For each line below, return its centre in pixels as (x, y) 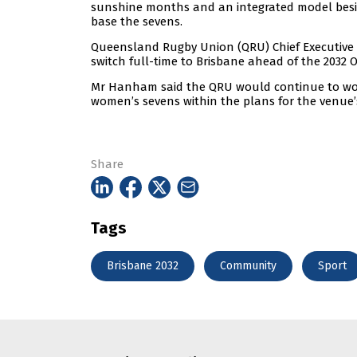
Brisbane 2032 (143, 265)
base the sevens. (137, 22)
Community (248, 265)
